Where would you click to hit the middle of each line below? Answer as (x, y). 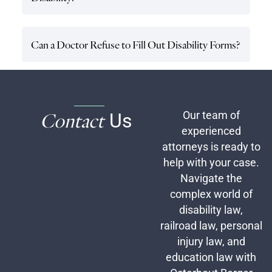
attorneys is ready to (211, 147)
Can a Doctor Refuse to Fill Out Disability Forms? (135, 44)
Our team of (211, 116)
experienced (211, 131)
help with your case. (211, 163)
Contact (74, 121)
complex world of (211, 195)
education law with (211, 258)
